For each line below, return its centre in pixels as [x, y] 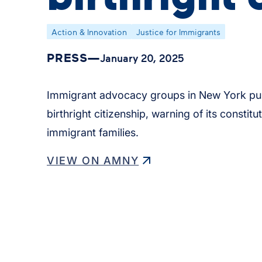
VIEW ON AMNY [93, 161]
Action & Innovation [89, 32]
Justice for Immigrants [178, 32]
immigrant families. [93, 133]
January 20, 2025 [142, 58]
